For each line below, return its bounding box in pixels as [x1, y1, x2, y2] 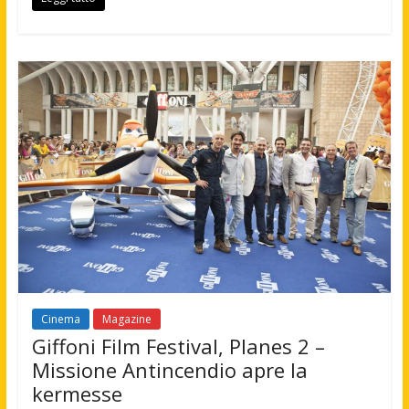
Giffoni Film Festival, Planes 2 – [31, 332, 325, 361]
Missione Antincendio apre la [31, 356, 308, 384]
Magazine [101, 311, 152, 328]
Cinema [40, 311, 80, 328]
